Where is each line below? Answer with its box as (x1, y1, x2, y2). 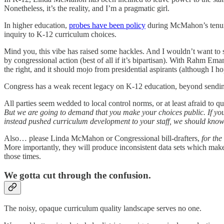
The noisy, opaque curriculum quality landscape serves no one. (4, 204, 201, 213)
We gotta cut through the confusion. (4, 170, 151, 181)
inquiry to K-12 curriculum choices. (4, 29, 116, 38)
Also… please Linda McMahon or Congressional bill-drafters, (4, 133, 201, 142)
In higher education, (4, 20, 69, 29)
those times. (4, 151, 41, 160)
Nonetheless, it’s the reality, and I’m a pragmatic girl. (4, 3, 169, 12)
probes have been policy (69, 20, 145, 29)
